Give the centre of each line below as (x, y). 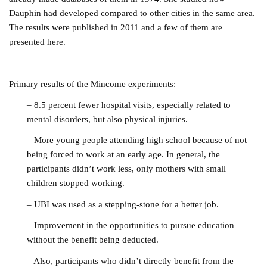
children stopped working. (76, 183)
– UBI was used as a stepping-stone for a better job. (123, 204)
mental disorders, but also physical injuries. (108, 119)
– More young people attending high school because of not (137, 140)
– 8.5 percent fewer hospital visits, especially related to (129, 105)
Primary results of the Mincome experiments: (93, 83)
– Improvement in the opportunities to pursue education (131, 225)
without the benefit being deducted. (93, 240)
